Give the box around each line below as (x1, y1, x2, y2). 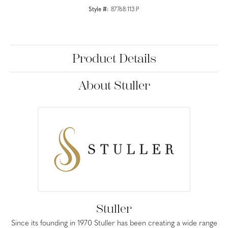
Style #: (89, 7, 109, 13)
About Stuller (78, 78, 150, 93)
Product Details (72, 51, 156, 66)
